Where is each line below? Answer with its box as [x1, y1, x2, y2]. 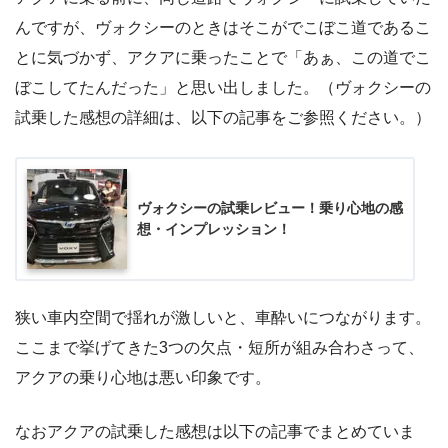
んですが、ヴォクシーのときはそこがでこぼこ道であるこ [15, 19, 431, 37]
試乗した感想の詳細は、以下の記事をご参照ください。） [15, 109, 431, 127]
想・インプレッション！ [137, 221, 291, 238]
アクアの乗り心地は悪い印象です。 [15, 368, 271, 386]
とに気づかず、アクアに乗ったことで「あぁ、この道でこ [15, 49, 431, 67]
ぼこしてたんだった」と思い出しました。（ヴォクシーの [15, 79, 431, 97]
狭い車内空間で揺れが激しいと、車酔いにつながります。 [15, 308, 431, 326]
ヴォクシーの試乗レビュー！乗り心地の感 [137, 200, 403, 217]
